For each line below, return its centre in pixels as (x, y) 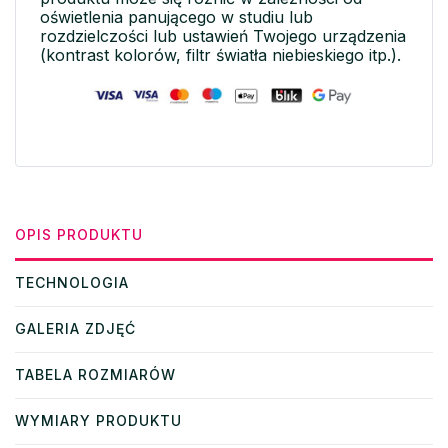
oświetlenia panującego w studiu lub (176, 16)
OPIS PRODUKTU (79, 234)
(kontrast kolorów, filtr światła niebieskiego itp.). (220, 54)
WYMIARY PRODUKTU (98, 420)
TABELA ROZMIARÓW (95, 374)
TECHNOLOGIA (72, 282)
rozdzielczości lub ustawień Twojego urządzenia (223, 35)
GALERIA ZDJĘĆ (75, 328)
